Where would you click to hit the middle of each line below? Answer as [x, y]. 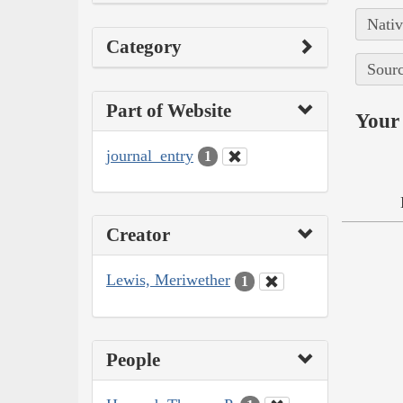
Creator [138, 235]
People [133, 359]
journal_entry [150, 155]
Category [144, 46]
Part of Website [169, 110]
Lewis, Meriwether [168, 280]
